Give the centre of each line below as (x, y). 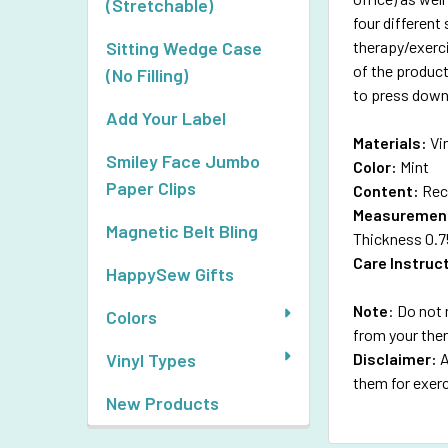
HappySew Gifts (170, 274)
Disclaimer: (395, 358)
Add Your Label (166, 118)
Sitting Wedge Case (184, 48)
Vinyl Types (151, 360)
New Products (162, 403)
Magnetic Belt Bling (182, 231)
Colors (131, 317)
